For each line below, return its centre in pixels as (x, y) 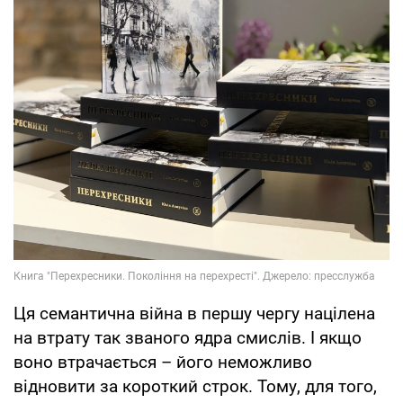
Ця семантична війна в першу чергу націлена (194, 313)
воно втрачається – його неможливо (163, 362)
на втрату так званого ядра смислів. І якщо (188, 337)
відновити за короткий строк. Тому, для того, (195, 386)
